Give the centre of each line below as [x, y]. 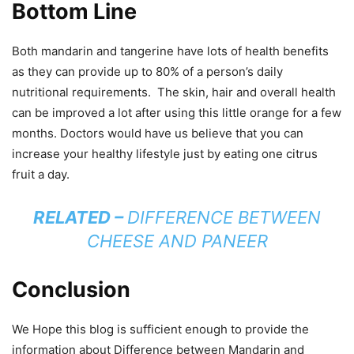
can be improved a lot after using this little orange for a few [177, 112]
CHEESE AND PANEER [177, 241]
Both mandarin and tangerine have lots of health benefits [170, 51]
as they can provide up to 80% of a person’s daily [147, 71]
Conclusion [71, 289]
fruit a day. [41, 174]
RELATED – [80, 217]
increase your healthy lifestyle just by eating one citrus [165, 153]
